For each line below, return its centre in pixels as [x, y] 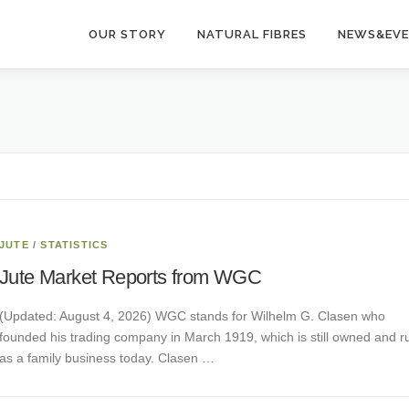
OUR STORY [127, 34]
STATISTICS [74, 245]
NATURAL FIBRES [252, 34]
